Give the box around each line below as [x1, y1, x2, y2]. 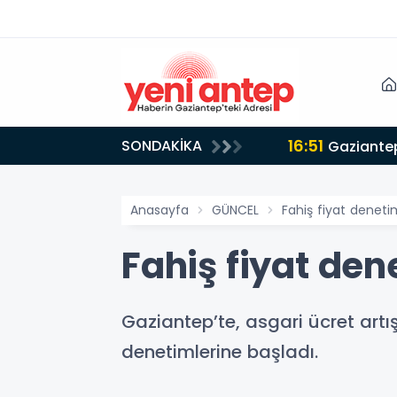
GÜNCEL [212, 201, 259, 219]
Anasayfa [130, 201, 189, 219]
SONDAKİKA [121, 136, 202, 156]
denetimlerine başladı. [121, 339, 318, 364]
